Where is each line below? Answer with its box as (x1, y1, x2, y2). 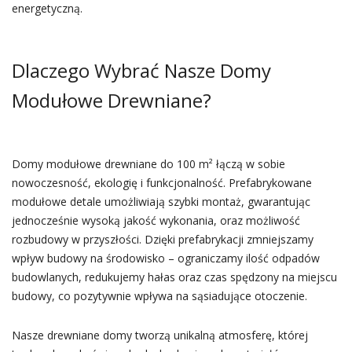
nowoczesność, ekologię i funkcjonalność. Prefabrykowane (11, 175, 312, 190)
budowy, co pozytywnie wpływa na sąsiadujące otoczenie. (11, 288, 307, 303)
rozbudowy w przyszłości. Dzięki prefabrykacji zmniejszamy (11, 232, 313, 247)
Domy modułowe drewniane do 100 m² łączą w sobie (11, 156, 285, 171)
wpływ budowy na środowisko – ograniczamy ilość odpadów (11, 251, 320, 266)
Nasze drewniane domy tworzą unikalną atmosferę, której (11, 328, 308, 343)
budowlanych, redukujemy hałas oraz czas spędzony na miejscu (11, 269, 337, 284)
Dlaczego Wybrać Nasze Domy (11, 57, 271, 83)
